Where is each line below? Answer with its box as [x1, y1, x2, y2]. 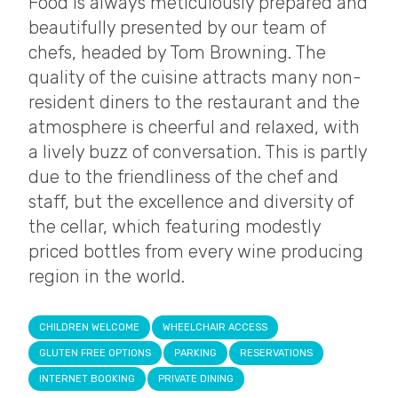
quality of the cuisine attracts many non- [28, 66, 362, 88]
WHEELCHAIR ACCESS [163, 321, 267, 333]
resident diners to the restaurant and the [28, 91, 360, 113]
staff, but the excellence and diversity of [28, 190, 354, 212]
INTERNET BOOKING [39, 372, 135, 385]
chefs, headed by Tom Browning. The [28, 41, 326, 63]
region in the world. [28, 265, 185, 287]
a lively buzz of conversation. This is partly [28, 140, 367, 163]
